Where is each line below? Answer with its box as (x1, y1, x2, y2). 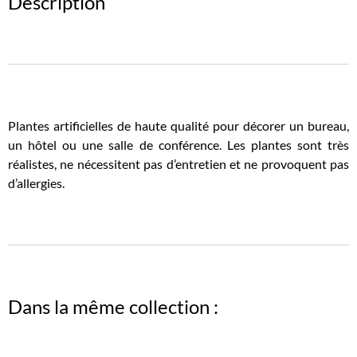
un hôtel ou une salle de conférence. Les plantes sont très (8, 137, 349, 153)
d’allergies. (8, 175, 65, 191)
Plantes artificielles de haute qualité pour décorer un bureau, (8, 118, 349, 134)
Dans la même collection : (8, 295, 218, 319)
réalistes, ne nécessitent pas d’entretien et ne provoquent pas (8, 156, 349, 172)
